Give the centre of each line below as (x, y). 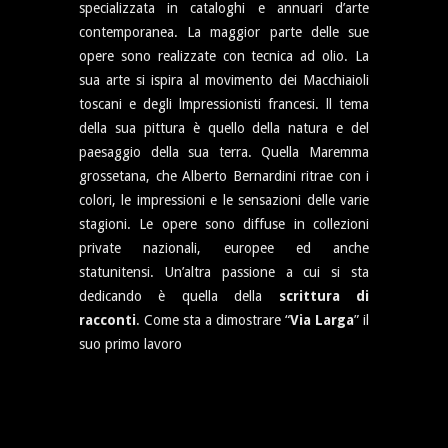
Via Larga (322, 319)
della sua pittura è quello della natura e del (224, 127)
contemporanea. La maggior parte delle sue (224, 31)
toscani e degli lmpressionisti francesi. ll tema (224, 103)
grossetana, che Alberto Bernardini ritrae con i (224, 175)
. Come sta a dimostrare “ (213, 319)
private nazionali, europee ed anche (224, 247)
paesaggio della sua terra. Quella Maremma (224, 151)
